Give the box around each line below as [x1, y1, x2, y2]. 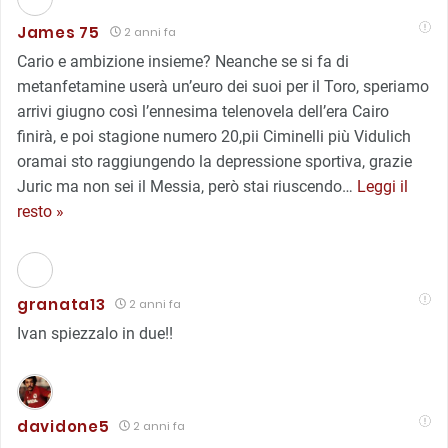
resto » [17, 201, 64, 221]
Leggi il [357, 176, 408, 196]
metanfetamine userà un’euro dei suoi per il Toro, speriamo [17, 76, 429, 96]
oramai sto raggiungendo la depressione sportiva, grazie [17, 151, 412, 171]
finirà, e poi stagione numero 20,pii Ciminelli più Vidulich [17, 126, 411, 146]
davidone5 [17, 415, 110, 437]
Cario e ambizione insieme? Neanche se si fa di [17, 51, 349, 71]
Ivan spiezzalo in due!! [17, 323, 173, 343]
